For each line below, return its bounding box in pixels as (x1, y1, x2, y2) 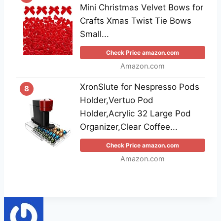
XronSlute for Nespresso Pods (80, 82, 199, 92)
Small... (80, 29, 109, 39)
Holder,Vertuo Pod (80, 95, 153, 106)
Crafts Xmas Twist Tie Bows (80, 16, 191, 26)
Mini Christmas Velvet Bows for (80, 2, 203, 13)
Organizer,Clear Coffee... (80, 122, 178, 132)
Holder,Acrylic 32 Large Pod (80, 109, 191, 119)
